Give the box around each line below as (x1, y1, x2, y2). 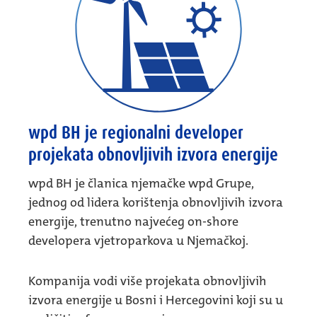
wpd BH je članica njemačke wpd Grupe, (28, 175, 254, 192)
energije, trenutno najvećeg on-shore (28, 213, 238, 231)
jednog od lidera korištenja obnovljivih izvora (28, 194, 283, 212)
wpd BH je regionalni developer (28, 121, 243, 145)
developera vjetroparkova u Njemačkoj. (28, 232, 248, 250)
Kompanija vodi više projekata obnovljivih (28, 272, 267, 290)
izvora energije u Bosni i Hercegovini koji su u (28, 292, 283, 309)
